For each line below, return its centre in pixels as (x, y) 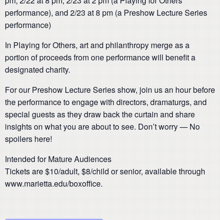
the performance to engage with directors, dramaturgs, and (106, 102)
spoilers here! (28, 139)
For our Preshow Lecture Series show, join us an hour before (110, 90)
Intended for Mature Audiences (58, 159)
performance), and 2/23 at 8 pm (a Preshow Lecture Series (106, 13)
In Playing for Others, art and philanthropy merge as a (97, 45)
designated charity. (38, 70)
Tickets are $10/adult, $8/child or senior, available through (105, 171)
